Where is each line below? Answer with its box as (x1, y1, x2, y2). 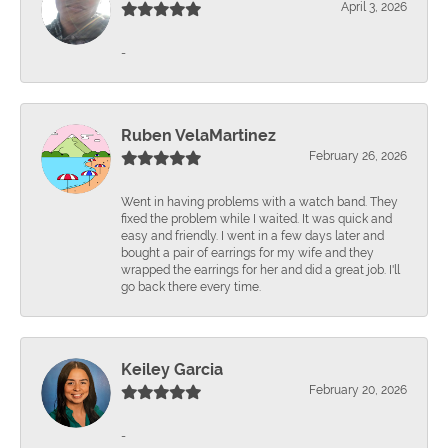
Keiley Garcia (121, 359, 223, 379)
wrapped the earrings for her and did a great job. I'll (121, 262, 400, 277)
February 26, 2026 (309, 148, 407, 163)
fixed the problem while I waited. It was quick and (121, 211, 392, 226)
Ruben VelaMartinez (121, 125, 276, 145)
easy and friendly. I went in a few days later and (121, 228, 384, 243)
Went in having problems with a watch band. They (121, 194, 398, 209)
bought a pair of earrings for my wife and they (121, 245, 374, 260)
